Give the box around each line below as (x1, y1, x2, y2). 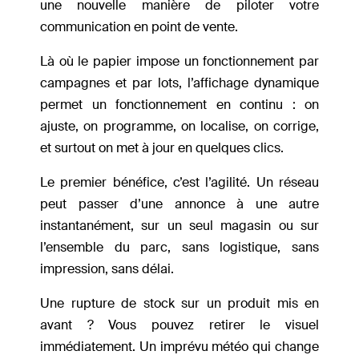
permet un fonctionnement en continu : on (40, 96, 319, 114)
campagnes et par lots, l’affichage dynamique (40, 75, 319, 92)
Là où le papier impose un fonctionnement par (40, 53, 319, 71)
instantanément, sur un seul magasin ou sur (40, 217, 319, 235)
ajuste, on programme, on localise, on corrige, (40, 118, 319, 135)
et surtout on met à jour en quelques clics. (40, 139, 284, 157)
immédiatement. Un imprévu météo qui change (40, 338, 319, 356)
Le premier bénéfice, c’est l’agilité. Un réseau (40, 174, 319, 192)
